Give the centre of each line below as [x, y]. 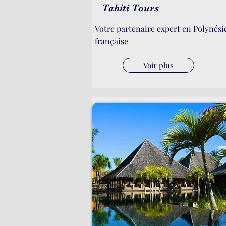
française [111, 41]
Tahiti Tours [130, 8]
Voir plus [158, 65]
